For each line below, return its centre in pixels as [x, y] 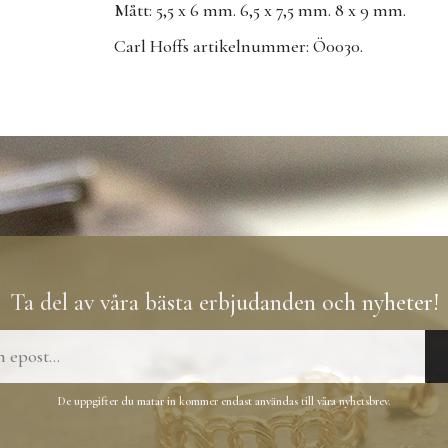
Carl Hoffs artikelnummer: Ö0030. [238, 45]
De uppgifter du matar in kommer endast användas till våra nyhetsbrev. [224, 400]
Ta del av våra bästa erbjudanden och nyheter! [224, 302]
